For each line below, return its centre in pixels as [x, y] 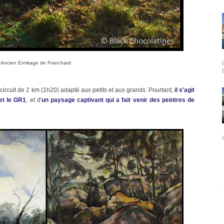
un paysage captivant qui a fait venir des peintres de [118, 100]
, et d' [34, 100]
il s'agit [184, 90]
